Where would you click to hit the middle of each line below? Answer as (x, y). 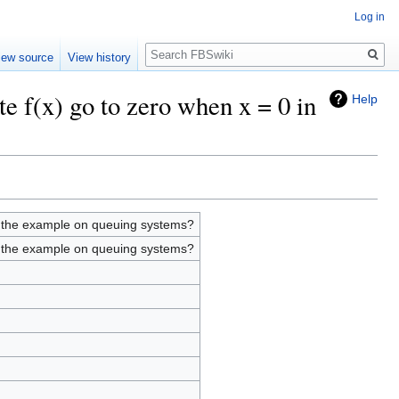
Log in (370, 17)
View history (100, 58)
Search (174, 45)
